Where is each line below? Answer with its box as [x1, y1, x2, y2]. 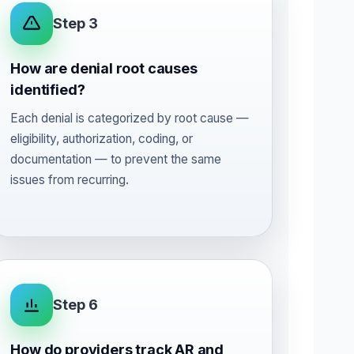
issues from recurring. [10, 172, 130, 187]
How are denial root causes [10, 60, 198, 77]
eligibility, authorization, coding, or [10, 131, 194, 146]
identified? [10, 81, 85, 98]
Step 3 [53, 15, 99, 32]
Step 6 [53, 296, 99, 313]
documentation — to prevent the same [10, 152, 222, 167]
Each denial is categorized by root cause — [10, 111, 250, 126]
